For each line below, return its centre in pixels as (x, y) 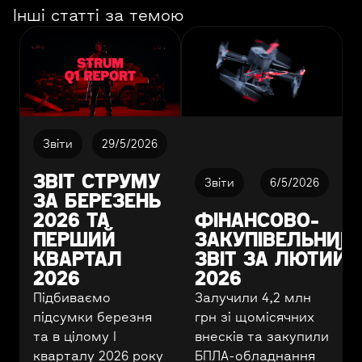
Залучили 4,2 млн (253, 297)
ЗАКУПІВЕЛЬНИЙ (274, 239)
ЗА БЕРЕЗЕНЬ (97, 200)
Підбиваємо (72, 297)
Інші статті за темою (99, 15)
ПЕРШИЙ (74, 239)
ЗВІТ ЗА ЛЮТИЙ (271, 258)
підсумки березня (93, 316)
